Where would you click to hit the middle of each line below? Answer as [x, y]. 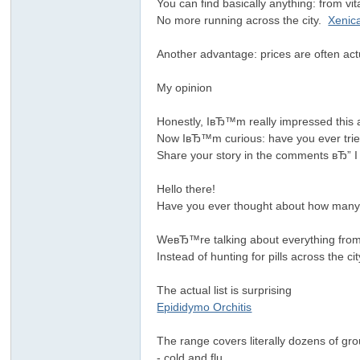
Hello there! [190, 189]
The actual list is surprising [228, 290]
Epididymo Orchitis [205, 307]
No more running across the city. [243, 20]
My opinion [188, 88]
